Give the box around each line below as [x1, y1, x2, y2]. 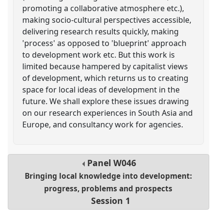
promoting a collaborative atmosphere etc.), [22, 2, 185, 14]
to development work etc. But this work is [22, 49, 175, 60]
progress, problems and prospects [44, 184, 173, 194]
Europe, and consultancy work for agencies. [22, 119, 184, 130]
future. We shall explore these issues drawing [22, 95, 189, 107]
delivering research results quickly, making [22, 26, 179, 37]
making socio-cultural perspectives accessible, [22, 14, 192, 25]
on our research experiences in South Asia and [22, 107, 193, 118]
